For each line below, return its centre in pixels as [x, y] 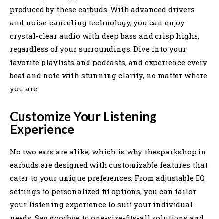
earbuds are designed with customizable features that [109, 164]
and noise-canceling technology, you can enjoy [97, 22]
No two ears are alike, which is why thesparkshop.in [108, 151]
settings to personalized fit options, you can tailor [103, 191]
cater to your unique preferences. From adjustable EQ [107, 178]
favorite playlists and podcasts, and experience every [109, 62]
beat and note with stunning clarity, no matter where [109, 75]
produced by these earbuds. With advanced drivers [102, 9]
